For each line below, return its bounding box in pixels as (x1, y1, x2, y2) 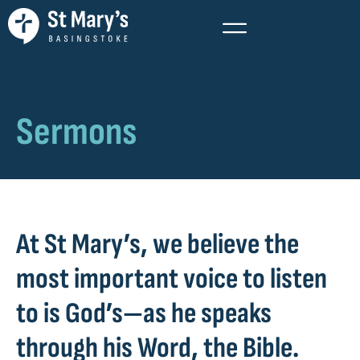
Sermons (16, 109, 137, 155)
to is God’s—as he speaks (16, 297, 272, 331)
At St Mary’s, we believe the (16, 227, 299, 262)
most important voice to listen (16, 262, 327, 297)
